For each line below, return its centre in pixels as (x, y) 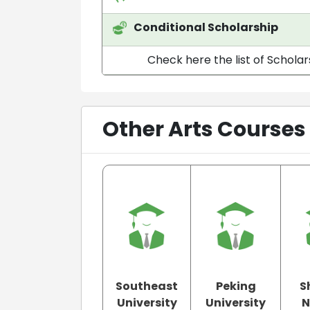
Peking (236, 286)
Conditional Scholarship (206, 27)
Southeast (147, 286)
